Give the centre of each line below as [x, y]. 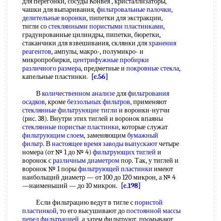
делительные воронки [54, 18]
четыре [168, 144]
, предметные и [104, 68]
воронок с [37, 161]
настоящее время [76, 144]
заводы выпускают [130, 144]
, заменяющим [106, 135]
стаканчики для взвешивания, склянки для [85, 43]
